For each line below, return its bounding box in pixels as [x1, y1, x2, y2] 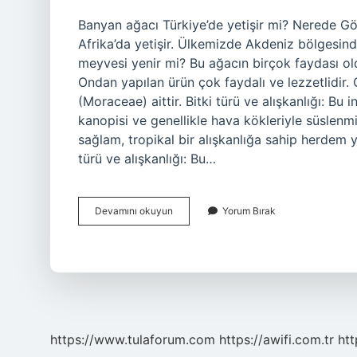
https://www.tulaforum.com [50, 331, 215, 347]
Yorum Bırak [222, 205, 276, 217]
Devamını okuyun [95, 205, 173, 217]
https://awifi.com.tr [219, 331, 334, 347]
